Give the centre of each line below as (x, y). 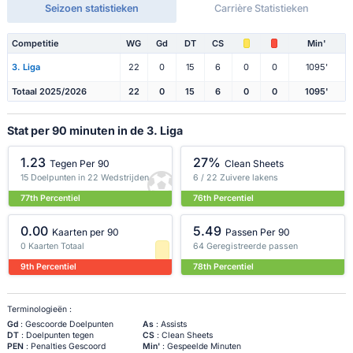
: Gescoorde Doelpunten (65, 324)
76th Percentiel (223, 198)
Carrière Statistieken (261, 9)
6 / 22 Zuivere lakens (236, 178)
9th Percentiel (48, 266)
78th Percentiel (223, 266)
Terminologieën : (39, 309)
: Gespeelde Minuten (200, 346)
